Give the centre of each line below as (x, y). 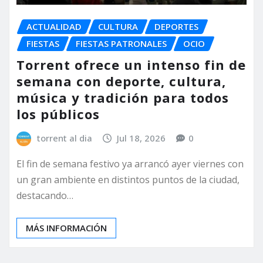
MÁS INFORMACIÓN (66, 228)
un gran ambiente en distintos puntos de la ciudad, (128, 180)
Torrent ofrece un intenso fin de (131, 65)
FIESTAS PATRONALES (121, 43)
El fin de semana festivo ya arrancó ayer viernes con (130, 164)
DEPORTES (176, 26)
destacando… (45, 196)
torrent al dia (64, 138)
